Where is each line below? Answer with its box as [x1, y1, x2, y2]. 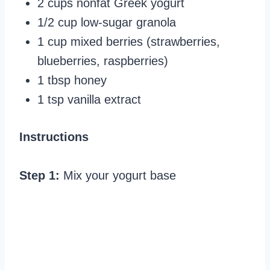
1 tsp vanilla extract [37, 92, 141, 106]
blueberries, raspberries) [37, 54, 168, 67]
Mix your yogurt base [63, 168, 176, 182]
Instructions [19, 130, 89, 143]
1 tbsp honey [37, 73, 107, 87]
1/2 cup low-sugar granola [37, 15, 176, 29]
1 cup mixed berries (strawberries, [37, 34, 220, 48]
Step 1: [19, 168, 63, 182]
